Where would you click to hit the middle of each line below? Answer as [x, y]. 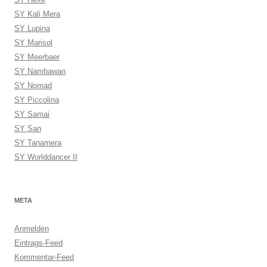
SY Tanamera [38, 143]
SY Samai [32, 114]
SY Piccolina [37, 100]
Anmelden [32, 229]
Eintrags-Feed [38, 243]
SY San [28, 128]
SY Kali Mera [37, 14]
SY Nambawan [40, 71]
